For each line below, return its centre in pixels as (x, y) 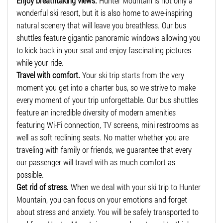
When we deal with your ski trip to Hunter (135, 187)
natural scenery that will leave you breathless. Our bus (101, 25)
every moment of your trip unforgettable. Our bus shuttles (107, 100)
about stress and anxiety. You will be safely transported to (108, 212)
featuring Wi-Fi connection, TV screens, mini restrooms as (108, 124)
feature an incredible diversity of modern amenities (96, 112)
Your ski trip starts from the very (132, 75)
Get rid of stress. (43, 187)
